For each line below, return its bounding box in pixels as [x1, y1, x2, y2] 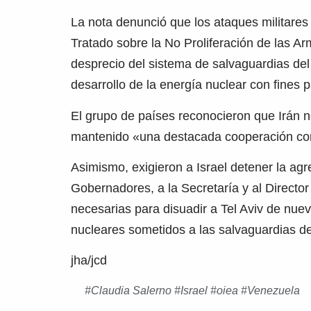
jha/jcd [71, 253, 107, 268]
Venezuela [247, 284, 300, 296]
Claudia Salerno [91, 284, 171, 296]
